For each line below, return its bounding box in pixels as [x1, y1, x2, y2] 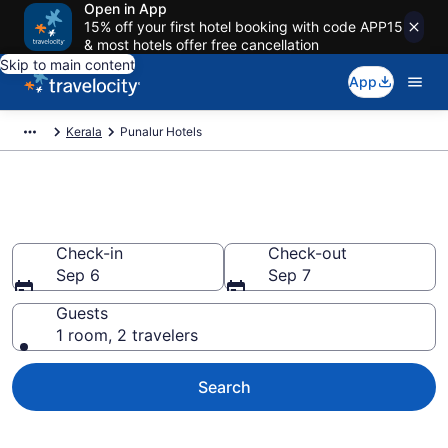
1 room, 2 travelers [56, 325, 198, 345]
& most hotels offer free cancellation [84, 36, 319, 53]
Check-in [56, 243, 123, 263]
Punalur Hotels [120, 124, 202, 139]
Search [197, 377, 251, 397]
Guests [56, 303, 108, 323]
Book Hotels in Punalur [12, 210, 314, 244]
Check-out [268, 243, 347, 263]
